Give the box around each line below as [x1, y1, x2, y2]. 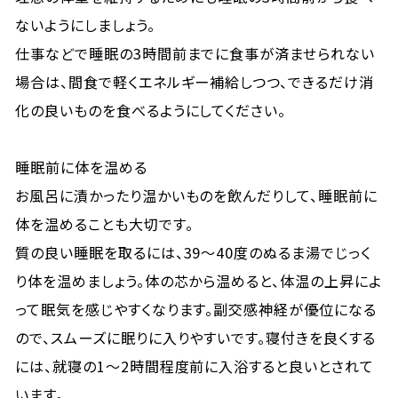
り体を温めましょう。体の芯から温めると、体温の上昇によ [15, 270, 382, 291]
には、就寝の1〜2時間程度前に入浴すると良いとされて [15, 355, 374, 377]
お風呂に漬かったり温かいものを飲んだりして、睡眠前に [15, 185, 378, 206]
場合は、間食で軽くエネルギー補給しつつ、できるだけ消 [15, 71, 374, 92]
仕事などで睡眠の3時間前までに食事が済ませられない [15, 43, 376, 64]
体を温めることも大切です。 [15, 213, 194, 235]
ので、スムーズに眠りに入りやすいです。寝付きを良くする [15, 327, 376, 348]
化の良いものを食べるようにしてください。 [15, 99, 287, 121]
